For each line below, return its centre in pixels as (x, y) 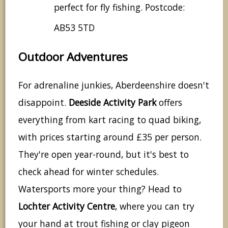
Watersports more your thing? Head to (100, 189)
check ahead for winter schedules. (89, 171)
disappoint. (44, 102)
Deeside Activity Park (112, 102)
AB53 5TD (74, 27)
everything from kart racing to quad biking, (110, 119)
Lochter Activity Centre (67, 206)
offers (169, 102)
